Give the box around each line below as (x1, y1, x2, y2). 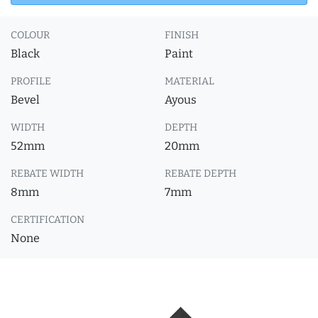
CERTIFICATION (11, 214, 84, 226)
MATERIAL (165, 75, 214, 87)
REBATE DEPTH (165, 168, 236, 180)
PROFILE (11, 75, 51, 87)
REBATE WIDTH (11, 168, 84, 180)
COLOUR (11, 29, 50, 41)
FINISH (165, 29, 199, 41)
